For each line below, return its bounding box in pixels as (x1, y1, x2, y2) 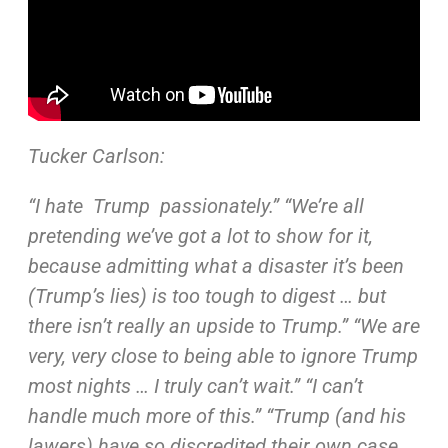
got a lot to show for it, (177, 224, 373, 248)
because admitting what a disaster (27, 254, 333, 278)
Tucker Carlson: (27, 144, 170, 168)
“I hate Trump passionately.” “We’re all (27, 194, 364, 218)
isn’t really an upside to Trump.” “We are (76, 314, 420, 338)
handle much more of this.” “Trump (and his (27, 404, 406, 428)
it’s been (332, 254, 404, 278)
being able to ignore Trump (183, 344, 418, 368)
